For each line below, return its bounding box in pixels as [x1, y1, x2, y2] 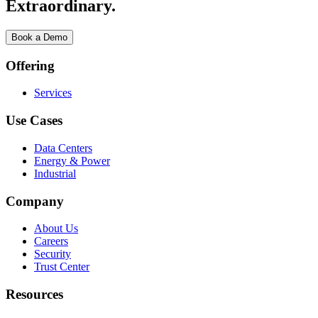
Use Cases [6, 113, 62, 128]
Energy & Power [34, 154, 110, 167]
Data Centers [34, 141, 92, 154]
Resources [6, 287, 63, 302]
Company [6, 193, 64, 209]
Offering [6, 57, 55, 73]
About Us [34, 222, 78, 235]
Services [34, 87, 72, 99]
